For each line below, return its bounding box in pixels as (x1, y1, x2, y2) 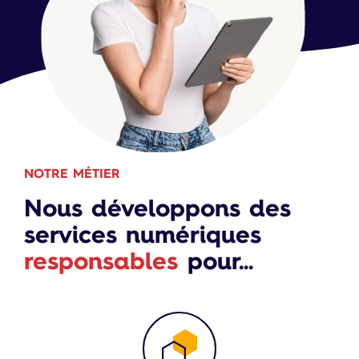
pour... (178, 244, 253, 277)
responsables (24, 244, 178, 277)
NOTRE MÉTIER (24, 164, 120, 182)
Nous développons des (24, 191, 290, 224)
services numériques (24, 217, 260, 251)
